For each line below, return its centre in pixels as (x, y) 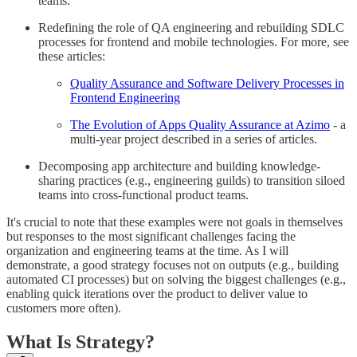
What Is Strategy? (80, 342)
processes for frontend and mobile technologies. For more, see (194, 42)
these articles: (72, 57)
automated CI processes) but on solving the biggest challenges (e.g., (176, 280)
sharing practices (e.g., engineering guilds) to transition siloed (192, 181)
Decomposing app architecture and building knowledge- (179, 167)
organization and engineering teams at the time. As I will (147, 251)
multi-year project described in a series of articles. (194, 139)
